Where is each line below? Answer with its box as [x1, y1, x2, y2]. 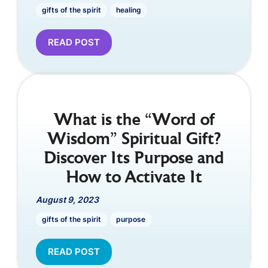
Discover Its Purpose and [44, 150, 224, 167]
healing [116, 5, 141, 14]
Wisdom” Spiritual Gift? [47, 131, 221, 148]
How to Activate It [66, 169, 202, 187]
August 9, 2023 [36, 194, 99, 205]
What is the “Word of [53, 112, 215, 129]
